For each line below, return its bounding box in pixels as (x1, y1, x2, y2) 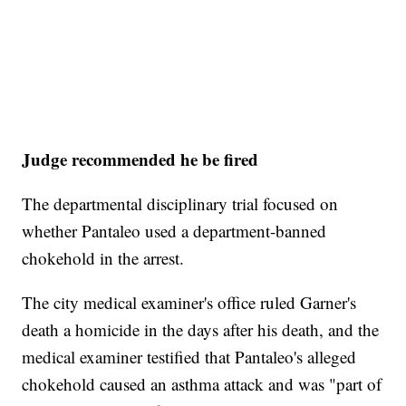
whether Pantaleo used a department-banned (22, 219, 327, 243)
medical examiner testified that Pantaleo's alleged (22, 345, 357, 369)
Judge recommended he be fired (22, 147, 259, 172)
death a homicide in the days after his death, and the (22, 318, 380, 342)
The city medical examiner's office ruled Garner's (22, 291, 357, 314)
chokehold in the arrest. (22, 246, 185, 270)
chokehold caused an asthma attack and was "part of (22, 372, 382, 396)
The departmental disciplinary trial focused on (22, 192, 339, 216)
